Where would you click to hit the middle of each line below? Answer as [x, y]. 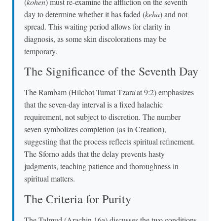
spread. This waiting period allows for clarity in [97, 26]
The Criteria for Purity [78, 199]
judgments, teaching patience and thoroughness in [101, 166]
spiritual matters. [50, 179]
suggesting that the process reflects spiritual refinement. [110, 142]
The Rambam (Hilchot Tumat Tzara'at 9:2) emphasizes [109, 92]
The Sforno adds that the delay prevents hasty [94, 154]
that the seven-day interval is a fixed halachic [93, 105]
